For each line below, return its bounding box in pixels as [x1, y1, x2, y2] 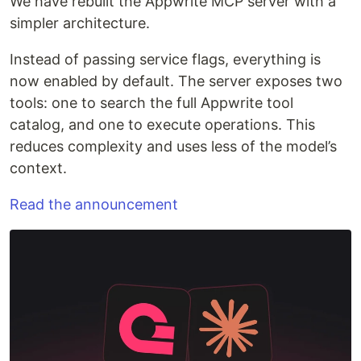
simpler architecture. [10, 15, 150, 32]
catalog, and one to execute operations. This [10, 116, 315, 134]
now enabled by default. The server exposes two [10, 73, 342, 90]
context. [10, 160, 67, 177]
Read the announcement [10, 196, 178, 214]
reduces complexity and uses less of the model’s [10, 138, 337, 156]
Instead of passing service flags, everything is [10, 51, 321, 68]
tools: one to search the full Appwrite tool [10, 94, 293, 112]
